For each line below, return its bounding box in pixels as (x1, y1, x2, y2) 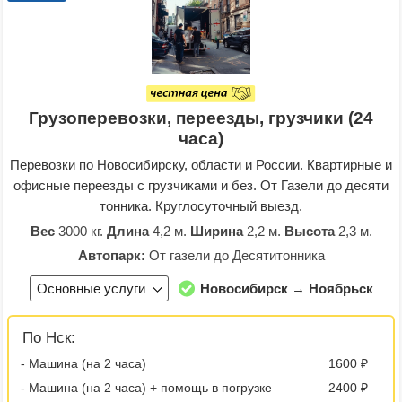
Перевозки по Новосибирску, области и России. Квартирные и (10, 157, 392, 173)
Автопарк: (77, 248, 145, 264)
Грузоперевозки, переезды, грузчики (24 (29, 109, 373, 128)
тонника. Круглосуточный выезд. (100, 198, 302, 214)
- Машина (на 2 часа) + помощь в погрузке (21, 380, 272, 396)
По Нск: (22, 329, 75, 347)
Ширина (189, 223, 243, 240)
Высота (284, 223, 335, 240)
